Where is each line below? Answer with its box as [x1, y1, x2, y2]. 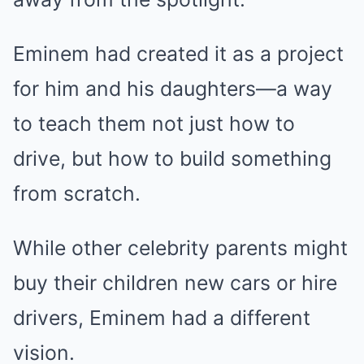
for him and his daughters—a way [13, 76, 332, 102]
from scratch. [13, 181, 141, 206]
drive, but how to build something [13, 146, 331, 171]
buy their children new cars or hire [13, 271, 337, 296]
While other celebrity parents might [13, 236, 348, 261]
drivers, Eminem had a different [13, 305, 310, 331]
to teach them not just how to [13, 111, 295, 136]
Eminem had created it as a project [13, 41, 344, 67]
